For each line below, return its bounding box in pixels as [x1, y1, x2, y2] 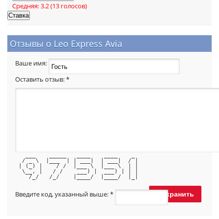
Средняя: [12, 1, 41, 10]
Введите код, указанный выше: [15, 190, 110, 199]
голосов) [59, 1, 87, 10]
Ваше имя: [15, 59, 48, 68]
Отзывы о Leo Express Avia [10, 38, 122, 49]
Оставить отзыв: [15, 75, 66, 84]
